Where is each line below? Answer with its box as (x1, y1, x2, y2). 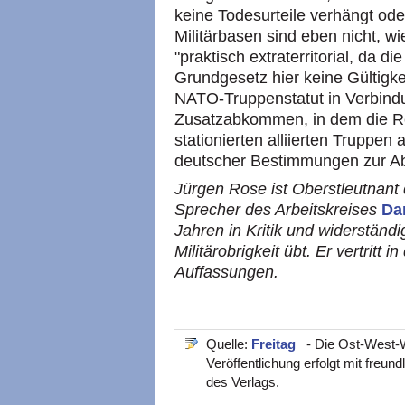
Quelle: (206, 336, 251, 353)
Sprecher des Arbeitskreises (174, 201, 381, 220)
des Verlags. (206, 374, 279, 391)
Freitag (251, 336, 299, 353)
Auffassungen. (174, 263, 278, 282)
